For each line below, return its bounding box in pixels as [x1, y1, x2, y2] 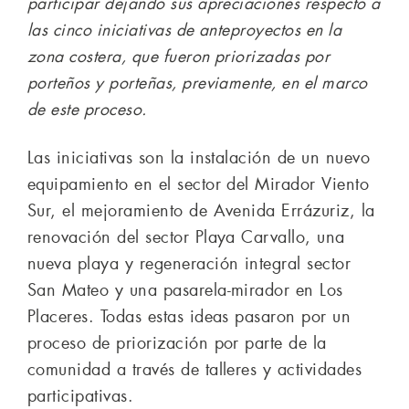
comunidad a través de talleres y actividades [27, 358, 362, 381]
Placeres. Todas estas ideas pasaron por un [27, 305, 351, 328]
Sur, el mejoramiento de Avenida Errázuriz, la [27, 199, 375, 222]
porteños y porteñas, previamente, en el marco [27, 71, 368, 94]
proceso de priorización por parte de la [27, 331, 327, 354]
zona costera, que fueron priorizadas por [27, 45, 330, 68]
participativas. [27, 384, 134, 407]
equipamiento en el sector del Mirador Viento [27, 173, 370, 195]
